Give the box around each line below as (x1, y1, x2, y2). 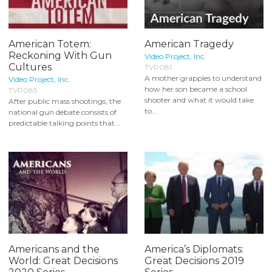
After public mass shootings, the (8, 96, 121, 106)
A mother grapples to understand (144, 73, 262, 83)
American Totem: (8, 38, 91, 50)
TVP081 (144, 62, 172, 72)
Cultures (8, 61, 52, 73)
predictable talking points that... (8, 118, 120, 127)
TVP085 (8, 85, 37, 95)
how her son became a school (144, 84, 247, 93)
